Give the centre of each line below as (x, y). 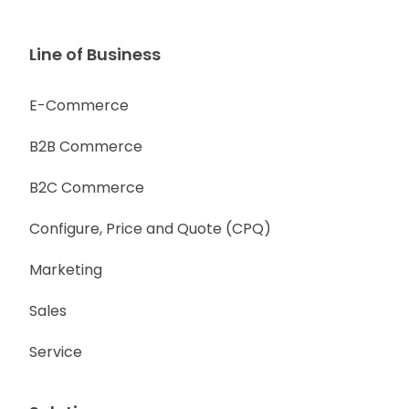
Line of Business (95, 54)
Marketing (66, 270)
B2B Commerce (86, 147)
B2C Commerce (87, 188)
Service (56, 352)
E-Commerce (79, 105)
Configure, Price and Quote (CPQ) (150, 229)
